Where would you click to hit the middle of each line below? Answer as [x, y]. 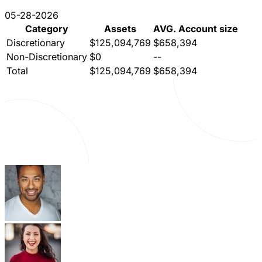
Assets [120, 29]
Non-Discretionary [47, 57]
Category [47, 29]
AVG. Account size [196, 29]
